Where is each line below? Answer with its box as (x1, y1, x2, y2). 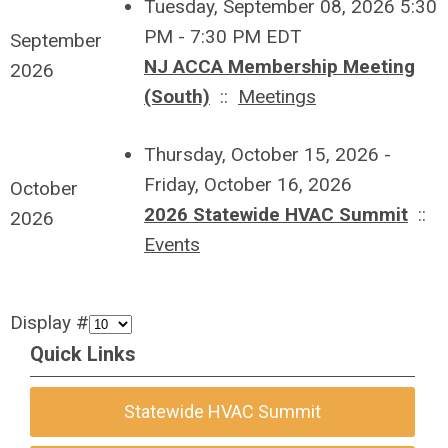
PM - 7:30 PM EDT (144, 25, 302, 48)
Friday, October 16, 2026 (144, 173, 352, 196)
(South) (144, 85, 210, 108)
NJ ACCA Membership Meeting (144, 55, 415, 78)
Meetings (238, 85, 316, 108)
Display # (10, 311, 89, 334)
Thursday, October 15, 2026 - (144, 143, 391, 166)
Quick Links (30, 342, 136, 366)
